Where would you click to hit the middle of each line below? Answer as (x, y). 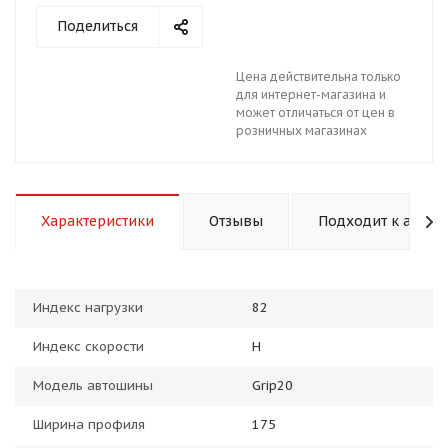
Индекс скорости (88, 346)
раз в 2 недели (316, 151)
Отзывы (236, 221)
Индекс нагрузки (88, 307)
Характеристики (97, 221)
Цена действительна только (318, 76)
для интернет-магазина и (311, 94)
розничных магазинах (301, 130)
